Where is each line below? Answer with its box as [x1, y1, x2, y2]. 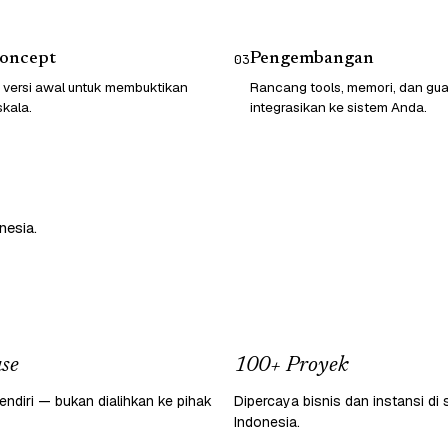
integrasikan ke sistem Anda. [250, 97, 427, 116]
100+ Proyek [234, 354, 348, 377]
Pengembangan [250, 49, 374, 68]
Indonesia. [234, 412, 300, 431]
